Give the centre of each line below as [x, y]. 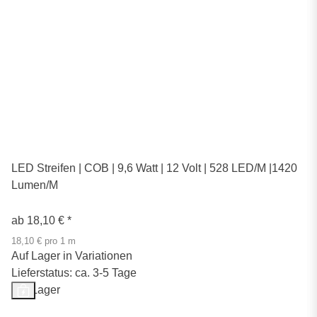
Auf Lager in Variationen [72, 255]
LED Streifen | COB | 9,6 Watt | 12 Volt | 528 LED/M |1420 [154, 168]
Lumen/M [35, 185]
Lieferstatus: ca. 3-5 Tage [74, 272]
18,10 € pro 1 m [44, 241]
